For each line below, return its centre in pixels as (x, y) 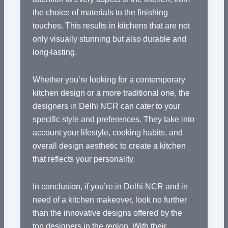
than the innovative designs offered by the (107, 213)
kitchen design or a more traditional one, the (111, 93)
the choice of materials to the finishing (100, 13)
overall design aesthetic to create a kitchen (109, 146)
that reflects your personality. (83, 159)
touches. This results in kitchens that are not (111, 26)
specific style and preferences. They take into (113, 120)
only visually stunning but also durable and (109, 39)
